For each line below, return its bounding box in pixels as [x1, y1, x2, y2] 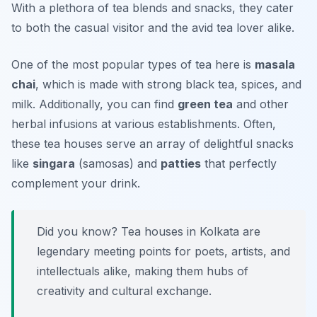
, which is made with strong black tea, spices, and [35, 77, 301, 92]
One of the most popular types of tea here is [11, 57, 255, 72]
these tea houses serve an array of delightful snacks [11, 137, 294, 151]
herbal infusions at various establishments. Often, [11, 117, 276, 132]
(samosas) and [75, 156, 161, 171]
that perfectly [201, 156, 277, 171]
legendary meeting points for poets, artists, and [37, 244, 290, 259]
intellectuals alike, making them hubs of [37, 264, 248, 279]
